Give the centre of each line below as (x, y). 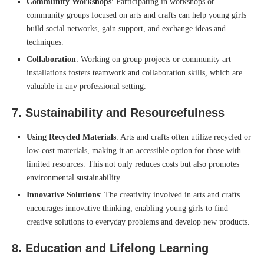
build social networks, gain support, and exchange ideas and (126, 28)
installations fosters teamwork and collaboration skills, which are (134, 72)
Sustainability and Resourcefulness (125, 112)
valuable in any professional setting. (86, 86)
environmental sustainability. (74, 177)
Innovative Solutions (63, 194)
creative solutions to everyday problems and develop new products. (138, 222)
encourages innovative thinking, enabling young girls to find (127, 208)
